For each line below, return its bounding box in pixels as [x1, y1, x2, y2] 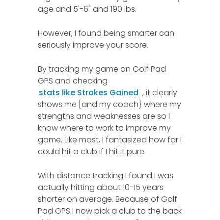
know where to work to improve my [38, 122, 171, 134]
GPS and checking [38, 75, 108, 86]
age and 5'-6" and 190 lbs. [38, 3, 137, 15]
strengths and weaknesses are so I [38, 110, 170, 122]
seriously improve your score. [38, 39, 149, 51]
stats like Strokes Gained [39, 87, 139, 98]
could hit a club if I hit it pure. [38, 146, 146, 157]
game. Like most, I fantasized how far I [38, 134, 182, 145]
